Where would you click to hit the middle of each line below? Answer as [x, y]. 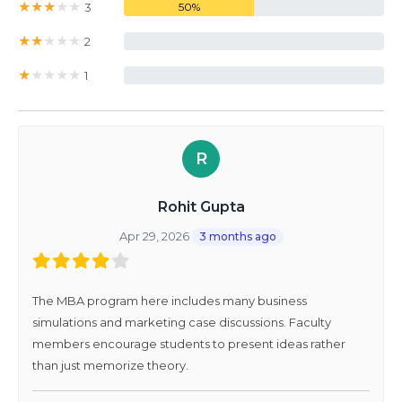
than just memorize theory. [110, 366]
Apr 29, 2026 [155, 236]
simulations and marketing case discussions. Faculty [182, 323]
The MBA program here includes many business [170, 301]
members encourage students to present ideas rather [189, 344]
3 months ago [237, 237]
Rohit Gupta [201, 207]
